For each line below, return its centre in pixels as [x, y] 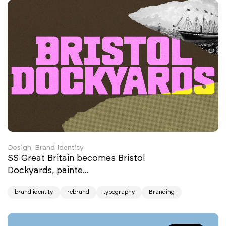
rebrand [78, 192]
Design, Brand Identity [46, 148]
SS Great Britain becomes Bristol [76, 158]
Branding [162, 192]
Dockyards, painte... [49, 170]
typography [119, 192]
